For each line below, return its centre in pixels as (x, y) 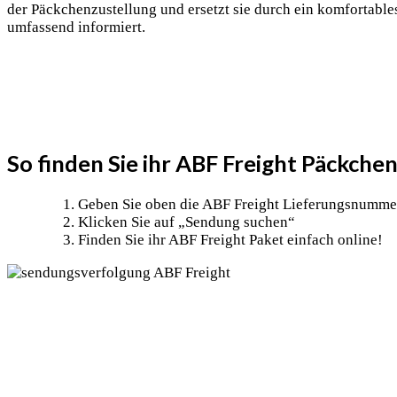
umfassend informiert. (76, 27)
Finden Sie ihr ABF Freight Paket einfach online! (230, 239)
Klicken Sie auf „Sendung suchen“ (187, 222)
